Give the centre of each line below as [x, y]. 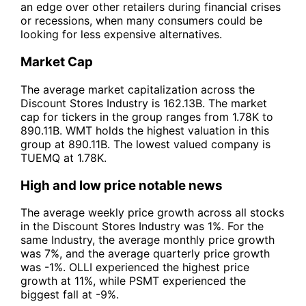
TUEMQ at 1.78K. [64, 157]
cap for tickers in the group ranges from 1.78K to [147, 116]
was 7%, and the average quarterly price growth [145, 254]
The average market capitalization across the [138, 89]
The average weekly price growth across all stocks [152, 213]
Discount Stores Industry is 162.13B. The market [144, 103]
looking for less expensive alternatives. [121, 34]
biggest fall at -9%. [70, 295]
